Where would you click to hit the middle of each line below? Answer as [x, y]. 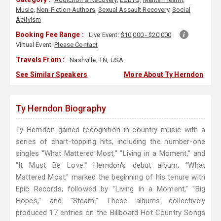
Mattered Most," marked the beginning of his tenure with [110, 177]
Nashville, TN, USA [96, 60]
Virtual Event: [35, 45]
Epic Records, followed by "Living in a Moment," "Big [110, 189]
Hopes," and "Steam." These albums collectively [110, 201]
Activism [29, 20]
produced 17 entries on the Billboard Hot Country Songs [110, 213]
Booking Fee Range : [50, 35]
